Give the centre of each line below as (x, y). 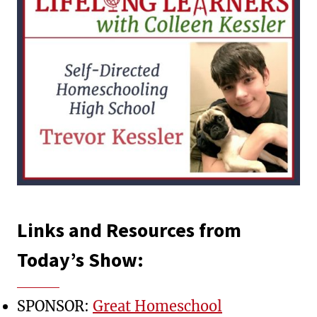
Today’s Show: (80, 259)
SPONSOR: (55, 306)
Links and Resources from (129, 230)
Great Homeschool (157, 306)
